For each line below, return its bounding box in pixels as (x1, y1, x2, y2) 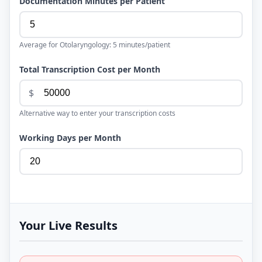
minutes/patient (119, 40, 170, 50)
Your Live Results (19, 218, 118, 234)
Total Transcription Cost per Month (19, 64, 160, 75)
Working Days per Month (19, 132, 121, 144)
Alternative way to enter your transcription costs (19, 108, 175, 119)
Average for (19, 40, 60, 50)
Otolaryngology (60, 40, 109, 50)
